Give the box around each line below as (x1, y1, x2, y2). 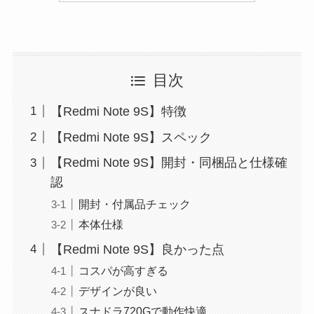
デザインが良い (78, 284, 157, 297)
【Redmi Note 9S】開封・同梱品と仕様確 (50, 156, 287, 170)
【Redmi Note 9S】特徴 (50, 104, 186, 118)
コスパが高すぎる (78, 264, 168, 277)
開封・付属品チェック (78, 197, 191, 210)
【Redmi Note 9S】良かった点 (50, 242, 224, 257)
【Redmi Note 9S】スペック (50, 130, 212, 144)
